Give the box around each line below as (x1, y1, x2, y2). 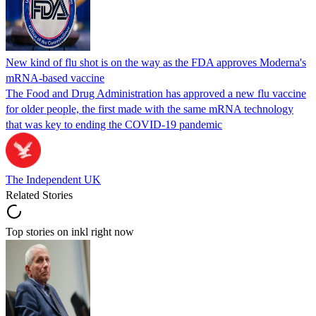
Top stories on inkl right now (6, 225, 134, 238)
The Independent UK (6, 173, 101, 186)
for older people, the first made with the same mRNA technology (6, 102, 293, 115)
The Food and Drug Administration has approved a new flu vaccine (6, 87, 306, 99)
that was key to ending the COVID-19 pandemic (6, 118, 222, 130)
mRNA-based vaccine (6, 71, 104, 84)
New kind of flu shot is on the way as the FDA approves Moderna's (6, 56, 306, 68)
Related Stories (6, 188, 73, 201)
